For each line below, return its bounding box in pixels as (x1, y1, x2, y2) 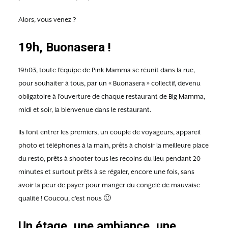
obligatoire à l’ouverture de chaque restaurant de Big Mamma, (18, 93, 205, 100)
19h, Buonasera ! (18, 40, 111, 54)
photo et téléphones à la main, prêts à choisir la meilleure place (18, 141, 209, 149)
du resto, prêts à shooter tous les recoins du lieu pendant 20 (18, 155, 201, 162)
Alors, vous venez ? (18, 16, 76, 23)
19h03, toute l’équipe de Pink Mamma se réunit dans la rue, (18, 66, 195, 74)
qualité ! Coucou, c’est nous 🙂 (18, 194, 111, 202)
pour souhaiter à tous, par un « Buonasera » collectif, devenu (18, 79, 201, 87)
